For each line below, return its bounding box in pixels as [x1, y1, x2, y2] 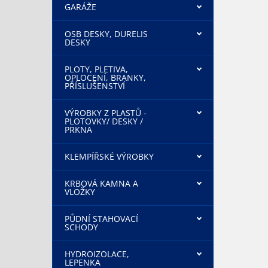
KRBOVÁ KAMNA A [65, 178, 138, 189]
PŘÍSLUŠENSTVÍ [65, 80, 125, 92]
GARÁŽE [65, 1, 96, 13]
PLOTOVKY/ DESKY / [65, 115, 143, 127]
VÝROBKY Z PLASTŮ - [65, 107, 147, 118]
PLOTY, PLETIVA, [65, 63, 128, 75]
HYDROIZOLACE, [65, 248, 129, 260]
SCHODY [65, 221, 98, 233]
